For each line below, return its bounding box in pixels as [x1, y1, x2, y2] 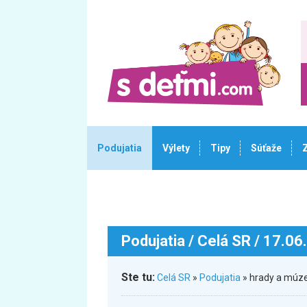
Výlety [162, 143, 190, 153]
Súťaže [251, 143, 282, 153]
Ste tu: [121, 271, 155, 284]
